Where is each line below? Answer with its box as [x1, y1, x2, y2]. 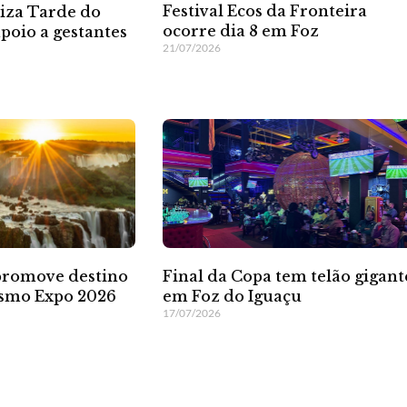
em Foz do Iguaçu [163, 286, 303, 305]
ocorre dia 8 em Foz [163, 22, 320, 41]
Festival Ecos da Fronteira [163, 2, 368, 21]
